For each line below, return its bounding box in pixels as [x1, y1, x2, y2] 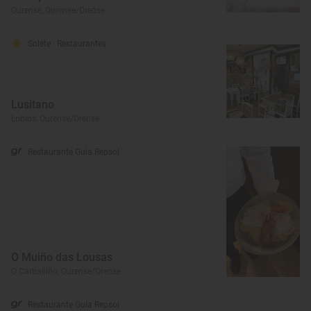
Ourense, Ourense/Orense [11, 6, 105, 16]
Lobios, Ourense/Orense [11, 114, 99, 124]
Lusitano [11, 98, 54, 112]
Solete [28, 39, 53, 49]
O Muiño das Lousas [11, 251, 112, 264]
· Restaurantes [53, 39, 106, 49]
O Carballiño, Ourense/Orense [11, 267, 121, 277]
